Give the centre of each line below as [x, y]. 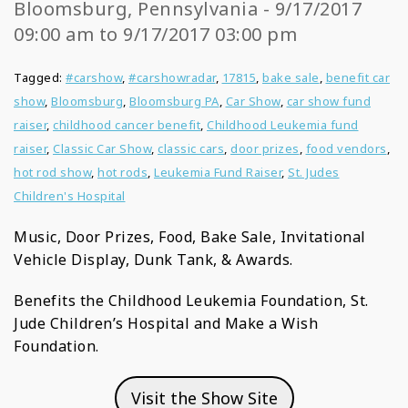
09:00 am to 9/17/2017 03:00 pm [155, 34]
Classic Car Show [102, 148]
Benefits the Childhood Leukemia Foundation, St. [191, 301]
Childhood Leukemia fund [283, 125]
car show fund [328, 101]
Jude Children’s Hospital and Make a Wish [166, 323]
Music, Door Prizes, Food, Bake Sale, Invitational [190, 237]
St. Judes [314, 172]
